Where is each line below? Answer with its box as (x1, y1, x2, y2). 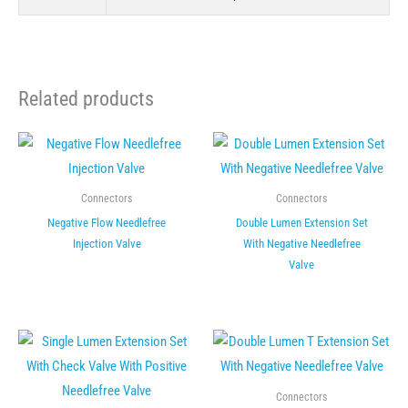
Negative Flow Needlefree (47, 215, 166, 229)
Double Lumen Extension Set (235, 215, 368, 229)
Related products (18, 87, 154, 111)
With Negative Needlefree (242, 236, 361, 250)
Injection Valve (72, 236, 141, 250)
